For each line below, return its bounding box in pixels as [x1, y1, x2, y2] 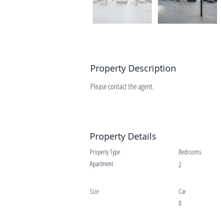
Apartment [90, 159, 113, 168]
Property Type [90, 147, 120, 156]
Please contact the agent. [90, 81, 154, 92]
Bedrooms [179, 147, 201, 156]
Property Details [90, 130, 156, 142]
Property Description [90, 62, 176, 74]
